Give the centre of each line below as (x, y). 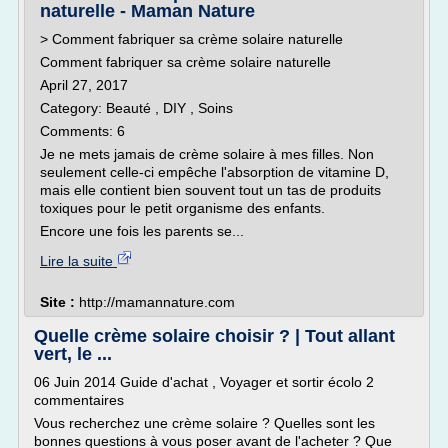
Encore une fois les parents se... (142, 231)
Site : (59, 302)
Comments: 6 (82, 131)
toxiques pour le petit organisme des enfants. (184, 208)
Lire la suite (78, 261)
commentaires (79, 400)
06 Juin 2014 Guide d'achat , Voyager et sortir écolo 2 (204, 382)
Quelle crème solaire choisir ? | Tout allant (214, 336)
